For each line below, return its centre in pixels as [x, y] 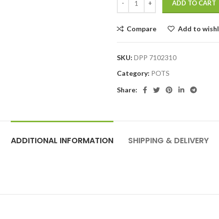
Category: [133, 73]
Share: [127, 90]
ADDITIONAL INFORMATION [62, 141]
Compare [142, 29]
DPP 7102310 [155, 57]
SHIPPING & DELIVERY [168, 141]
